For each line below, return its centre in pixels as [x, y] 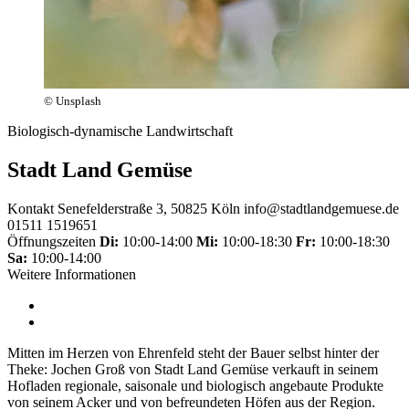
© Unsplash [73, 100]
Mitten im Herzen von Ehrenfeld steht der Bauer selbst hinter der [193, 352]
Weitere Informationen [72, 274]
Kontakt [31, 208]
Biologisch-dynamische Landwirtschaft [120, 131]
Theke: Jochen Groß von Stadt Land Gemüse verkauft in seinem [193, 369]
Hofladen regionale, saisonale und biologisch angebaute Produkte [195, 385]
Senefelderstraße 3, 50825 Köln [149, 208]
